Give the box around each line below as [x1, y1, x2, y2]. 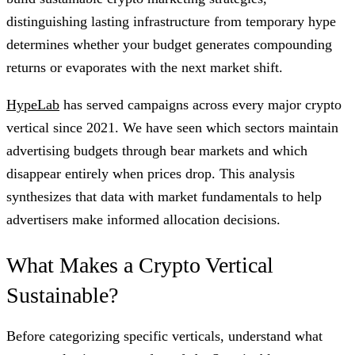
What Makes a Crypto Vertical [6, 252, 273, 277]
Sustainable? [6, 282, 118, 307]
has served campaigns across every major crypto [59, 96, 342, 113]
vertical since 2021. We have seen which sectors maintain [6, 119, 338, 136]
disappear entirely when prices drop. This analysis [6, 165, 295, 181]
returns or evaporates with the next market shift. [6, 59, 283, 75]
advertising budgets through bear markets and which [6, 142, 307, 158]
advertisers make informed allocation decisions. [6, 211, 281, 227]
